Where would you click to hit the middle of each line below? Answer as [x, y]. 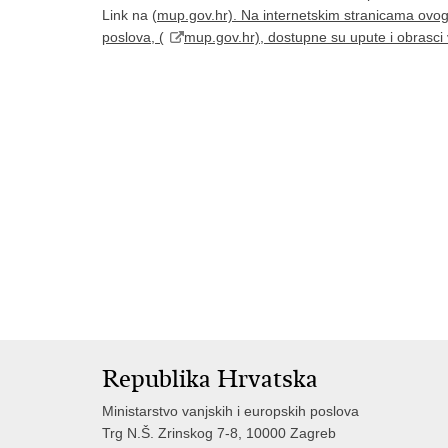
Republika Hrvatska [210, 379]
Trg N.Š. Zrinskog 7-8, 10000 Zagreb [219, 433]
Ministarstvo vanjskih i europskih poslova [230, 411]
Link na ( [129, 15]
